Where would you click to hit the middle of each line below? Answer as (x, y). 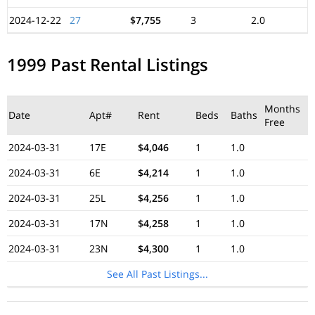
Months (282, 109)
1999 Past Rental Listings (108, 64)
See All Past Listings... (157, 274)
